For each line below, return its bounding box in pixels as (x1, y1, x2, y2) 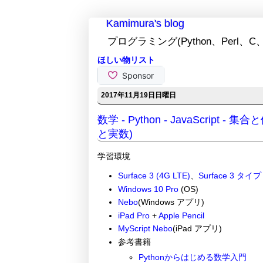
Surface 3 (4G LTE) (117, 171, 190, 181)
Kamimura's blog (106, 18, 184, 29)
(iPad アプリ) (172, 224, 222, 234)
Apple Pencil (158, 210, 204, 220)
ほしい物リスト (97, 55, 155, 65)
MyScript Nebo (117, 224, 173, 234)
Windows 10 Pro (117, 184, 178, 194)
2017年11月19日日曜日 (100, 91, 176, 100)
